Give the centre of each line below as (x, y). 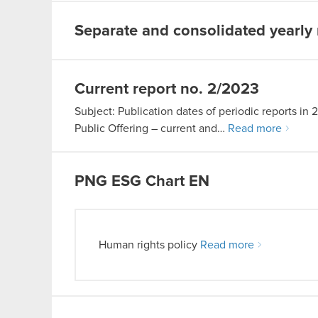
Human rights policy (149, 245)
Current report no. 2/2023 (167, 89)
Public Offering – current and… (151, 128)
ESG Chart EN (160, 182)
